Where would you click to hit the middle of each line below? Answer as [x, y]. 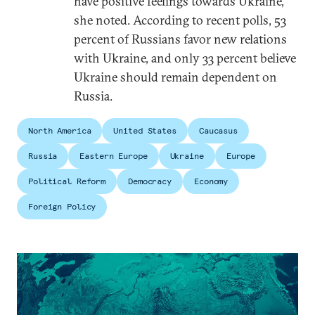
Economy [211, 181]
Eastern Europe [114, 155]
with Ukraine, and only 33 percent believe [185, 58]
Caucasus [218, 130]
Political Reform [67, 181]
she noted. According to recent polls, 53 [180, 20]
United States [145, 130]
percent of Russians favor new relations [180, 39]
